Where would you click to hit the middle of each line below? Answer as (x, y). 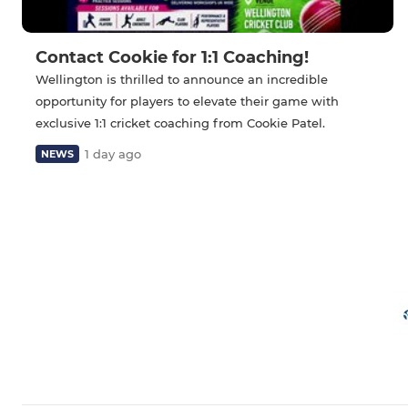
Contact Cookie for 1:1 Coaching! (172, 57)
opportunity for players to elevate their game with (187, 101)
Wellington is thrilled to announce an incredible (182, 79)
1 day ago (113, 153)
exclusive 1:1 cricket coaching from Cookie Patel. (180, 122)
